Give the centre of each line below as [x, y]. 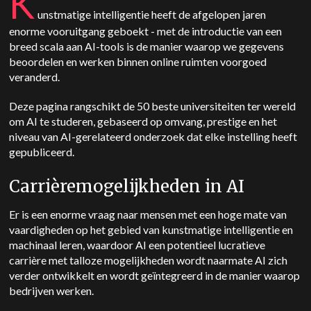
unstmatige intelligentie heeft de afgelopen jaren [152, 14]
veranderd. [36, 77]
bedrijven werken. [52, 291]
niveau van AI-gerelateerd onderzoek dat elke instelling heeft [153, 136]
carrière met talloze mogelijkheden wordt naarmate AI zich [149, 260]
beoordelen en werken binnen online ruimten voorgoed [138, 61]
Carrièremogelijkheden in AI [127, 186]
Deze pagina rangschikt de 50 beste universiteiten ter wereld [153, 106]
